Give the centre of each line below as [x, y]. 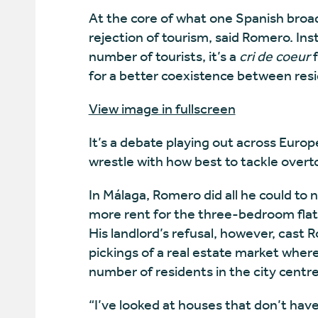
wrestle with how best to [164, 161]
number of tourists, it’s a [164, 56]
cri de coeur [274, 56]
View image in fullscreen [162, 109]
